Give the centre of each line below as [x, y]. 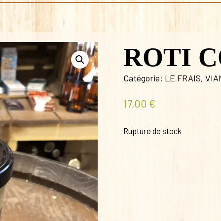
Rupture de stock [153, 130]
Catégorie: [144, 78]
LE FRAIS [183, 78]
